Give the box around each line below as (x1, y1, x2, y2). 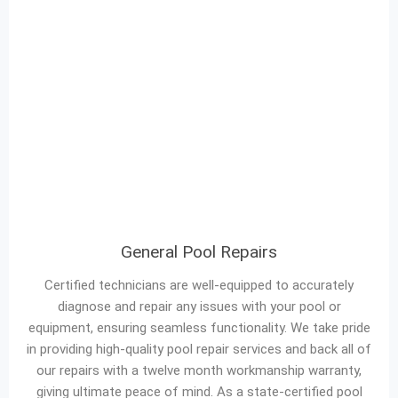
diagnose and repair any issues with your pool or (57, 298, 341, 314)
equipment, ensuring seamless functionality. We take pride (28, 320, 370, 336)
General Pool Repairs (121, 242, 277, 262)
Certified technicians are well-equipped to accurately (44, 277, 354, 293)
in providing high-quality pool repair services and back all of (27, 341, 371, 357)
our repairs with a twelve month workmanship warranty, (36, 362, 362, 378)
